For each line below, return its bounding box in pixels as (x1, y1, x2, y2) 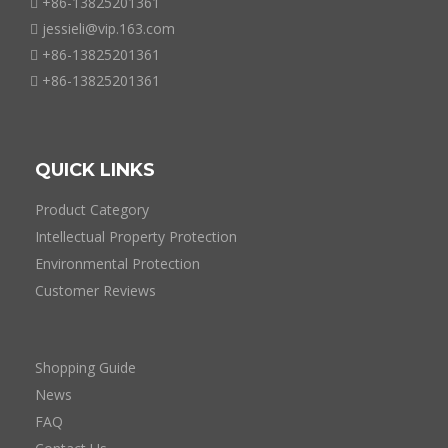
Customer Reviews (35, 281, 156, 300)
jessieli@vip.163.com (38, 19, 175, 38)
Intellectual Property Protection (35, 227, 237, 246)
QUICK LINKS (35, 159, 155, 181)
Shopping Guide (35, 358, 136, 377)
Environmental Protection (35, 254, 200, 273)
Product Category (35, 200, 149, 219)
